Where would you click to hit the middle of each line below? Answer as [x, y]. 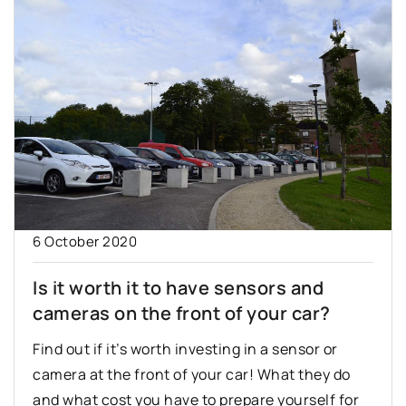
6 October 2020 [85, 242]
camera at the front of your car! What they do [192, 375]
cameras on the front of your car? [182, 314]
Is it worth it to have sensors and [178, 288]
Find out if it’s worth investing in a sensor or [185, 349]
